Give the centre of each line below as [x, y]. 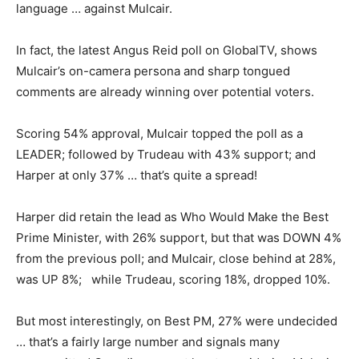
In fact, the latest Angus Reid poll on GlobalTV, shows [167, 50]
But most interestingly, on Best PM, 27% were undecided [177, 321]
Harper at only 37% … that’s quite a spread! [137, 175]
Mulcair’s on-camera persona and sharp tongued [153, 71]
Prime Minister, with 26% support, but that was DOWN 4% [179, 238]
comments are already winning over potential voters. [165, 92]
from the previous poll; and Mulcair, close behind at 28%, [176, 258]
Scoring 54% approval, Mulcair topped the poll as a [159, 133]
